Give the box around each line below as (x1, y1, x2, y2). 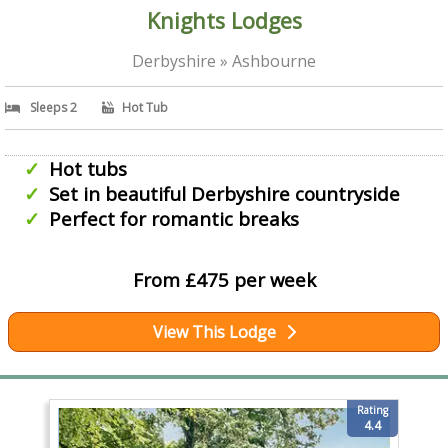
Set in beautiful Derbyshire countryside (48, 180, 400, 206)
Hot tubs (48, 155, 127, 181)
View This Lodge (152, 320, 276, 343)
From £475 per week (132, 266, 316, 292)
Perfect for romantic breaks (48, 205, 299, 231)
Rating (357, 402, 389, 417)
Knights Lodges (146, 5, 302, 35)
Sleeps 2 (30, 98, 77, 116)
